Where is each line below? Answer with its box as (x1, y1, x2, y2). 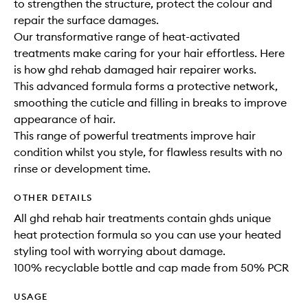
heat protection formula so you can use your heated (14, 228, 281, 241)
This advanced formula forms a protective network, (14, 79, 278, 93)
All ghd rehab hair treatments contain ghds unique (14, 211, 271, 225)
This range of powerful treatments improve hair (14, 129, 256, 142)
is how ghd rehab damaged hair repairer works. (14, 63, 256, 76)
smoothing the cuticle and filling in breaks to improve (14, 96, 287, 109)
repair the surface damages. (14, 13, 159, 27)
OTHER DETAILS (14, 192, 93, 203)
